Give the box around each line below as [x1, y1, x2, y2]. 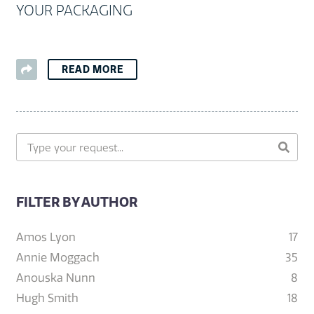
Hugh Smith [15, 291, 78, 306]
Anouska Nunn [15, 271, 95, 285]
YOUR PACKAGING [15, 1, 132, 20]
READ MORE [61, 63, 124, 76]
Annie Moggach [15, 250, 100, 265]
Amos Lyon [15, 230, 76, 245]
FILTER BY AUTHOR [15, 193, 137, 211]
